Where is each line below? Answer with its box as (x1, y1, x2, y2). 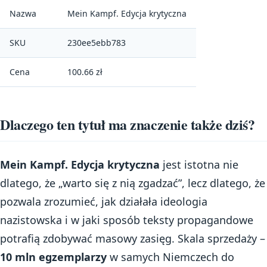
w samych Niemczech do (107, 249, 234, 264)
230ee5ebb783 (67, 37, 126, 49)
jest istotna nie (160, 157, 238, 172)
